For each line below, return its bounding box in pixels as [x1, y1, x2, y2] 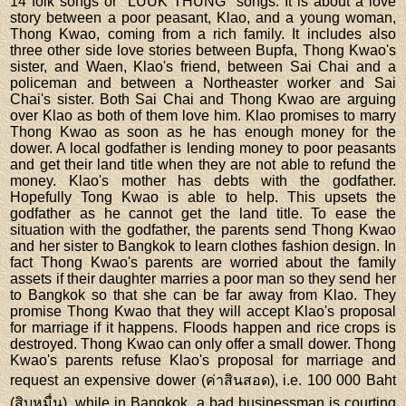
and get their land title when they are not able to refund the [10, 156, 396, 172]
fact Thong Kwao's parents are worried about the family [10, 254, 396, 270]
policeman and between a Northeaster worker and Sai [10, 74, 396, 91]
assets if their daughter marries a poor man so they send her [10, 270, 396, 286]
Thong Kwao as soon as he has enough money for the [10, 123, 396, 140]
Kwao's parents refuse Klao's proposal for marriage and [10, 352, 396, 368]
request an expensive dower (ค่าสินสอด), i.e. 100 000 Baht [10, 372, 396, 388]
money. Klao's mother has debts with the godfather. [10, 172, 396, 188]
